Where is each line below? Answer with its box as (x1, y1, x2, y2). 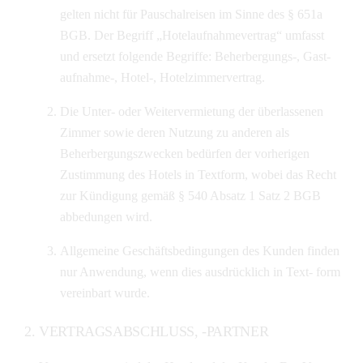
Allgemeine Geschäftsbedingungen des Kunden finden (59, 243, 340, 258)
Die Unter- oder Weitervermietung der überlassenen (59, 104, 323, 118)
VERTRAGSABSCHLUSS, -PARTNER (39, 322, 269, 340)
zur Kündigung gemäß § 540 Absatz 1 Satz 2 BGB (59, 188, 321, 203)
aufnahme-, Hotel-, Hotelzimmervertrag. (59, 70, 265, 84)
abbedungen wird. (59, 209, 152, 224)
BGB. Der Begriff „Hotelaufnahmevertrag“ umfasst (59, 28, 324, 42)
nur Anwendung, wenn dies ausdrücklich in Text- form (59, 264, 340, 279)
